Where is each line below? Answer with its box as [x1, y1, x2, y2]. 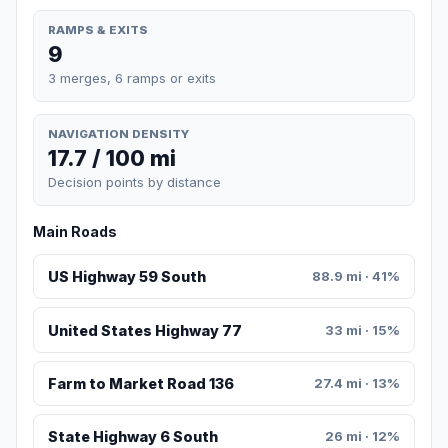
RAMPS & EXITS [48, 22, 148, 37]
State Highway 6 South [47, 428, 218, 446]
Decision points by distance [48, 174, 221, 191]
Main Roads [33, 223, 117, 241]
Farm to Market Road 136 [47, 375, 234, 393]
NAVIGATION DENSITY [48, 126, 189, 141]
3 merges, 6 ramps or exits [48, 69, 216, 86]
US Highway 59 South [47, 268, 206, 286]
